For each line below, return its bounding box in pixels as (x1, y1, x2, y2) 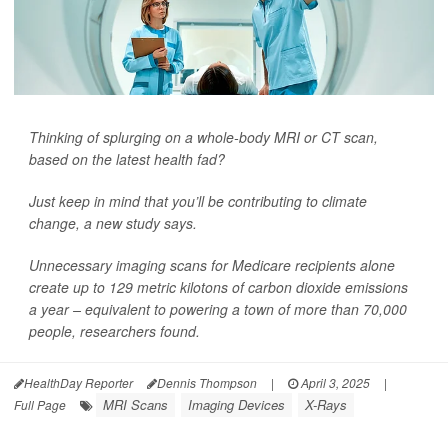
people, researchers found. (29, 320, 200, 341)
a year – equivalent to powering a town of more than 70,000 (29, 298, 407, 319)
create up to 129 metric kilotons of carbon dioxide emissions (29, 276, 408, 297)
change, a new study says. (29, 212, 197, 233)
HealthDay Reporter (24, 373, 133, 391)
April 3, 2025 (298, 373, 370, 391)
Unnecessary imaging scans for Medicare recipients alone (29, 254, 395, 275)
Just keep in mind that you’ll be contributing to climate (29, 190, 367, 211)
